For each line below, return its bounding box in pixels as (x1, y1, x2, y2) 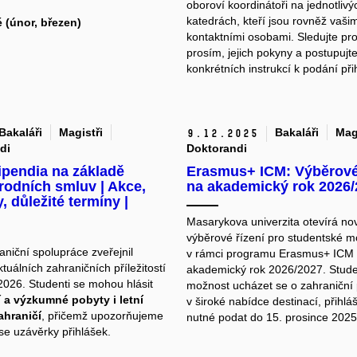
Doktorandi (186, 142, 247, 155)
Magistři (58, 126, 103, 139)
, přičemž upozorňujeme (41, 309, 163, 323)
